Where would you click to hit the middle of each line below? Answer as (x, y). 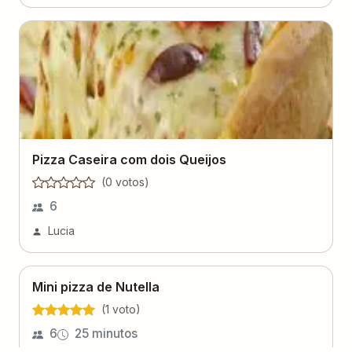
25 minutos (106, 334)
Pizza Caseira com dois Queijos (129, 159)
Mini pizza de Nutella (96, 287)
